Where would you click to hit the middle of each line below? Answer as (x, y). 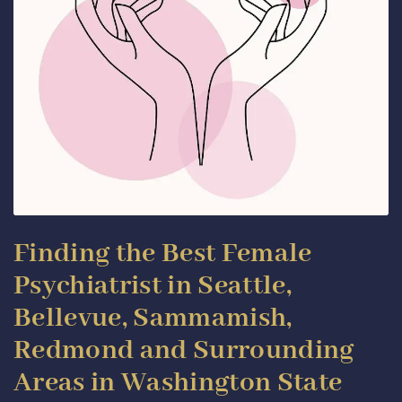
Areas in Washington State (178, 382)
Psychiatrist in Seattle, (153, 285)
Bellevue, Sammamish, (153, 318)
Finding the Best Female (163, 253)
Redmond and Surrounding (184, 350)
